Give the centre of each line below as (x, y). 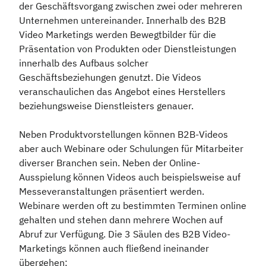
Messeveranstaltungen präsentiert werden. (112, 191)
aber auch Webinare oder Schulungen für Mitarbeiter (131, 148)
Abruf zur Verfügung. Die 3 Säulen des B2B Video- (125, 234)
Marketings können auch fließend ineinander (114, 248)
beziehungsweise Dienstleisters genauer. (107, 105)
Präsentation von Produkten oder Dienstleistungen (128, 48)
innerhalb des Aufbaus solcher (84, 63)
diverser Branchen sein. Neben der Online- (110, 162)
